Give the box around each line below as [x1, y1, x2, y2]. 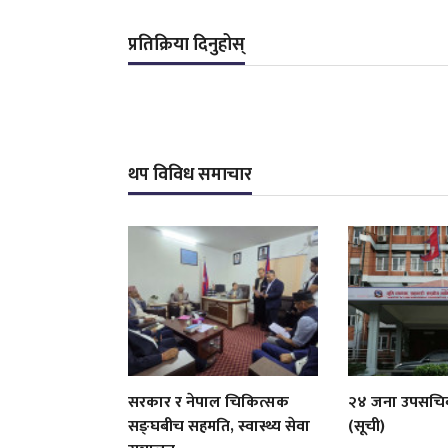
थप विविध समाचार [128, 159, 253, 190]
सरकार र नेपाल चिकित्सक [128, 388, 290, 416]
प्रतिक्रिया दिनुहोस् [128, 29, 246, 60]
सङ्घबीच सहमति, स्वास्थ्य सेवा [128, 412, 311, 440]
